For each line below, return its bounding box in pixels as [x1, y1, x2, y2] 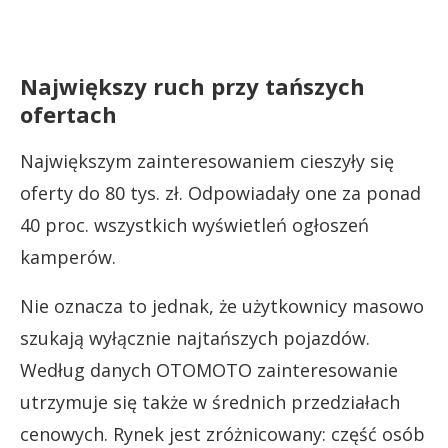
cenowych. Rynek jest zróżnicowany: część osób [20, 421, 425, 446]
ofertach [20, 98, 117, 129]
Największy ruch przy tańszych [20, 70, 365, 101]
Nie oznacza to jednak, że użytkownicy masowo [20, 293, 424, 318]
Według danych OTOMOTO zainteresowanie [20, 357, 398, 382]
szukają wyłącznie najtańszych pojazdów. [20, 325, 370, 350]
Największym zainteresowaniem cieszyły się [20, 148, 394, 173]
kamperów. [20, 244, 116, 269]
